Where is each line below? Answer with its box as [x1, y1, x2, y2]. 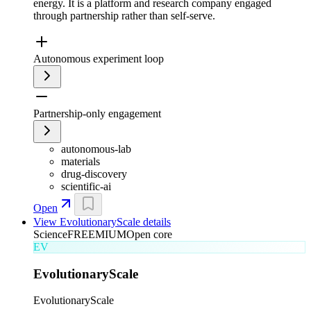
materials [61, 155, 100, 167]
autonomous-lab [61, 143, 131, 155]
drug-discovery [61, 168, 127, 180]
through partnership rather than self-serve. [33, 10, 215, 22]
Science [33, 228, 67, 240]
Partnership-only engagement [33, 108, 161, 119]
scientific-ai [61, 180, 111, 192]
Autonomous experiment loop [33, 53, 164, 65]
